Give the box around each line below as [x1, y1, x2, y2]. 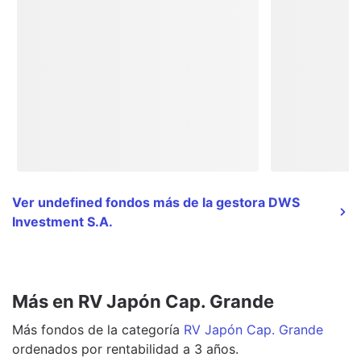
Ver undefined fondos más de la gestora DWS [12, 193, 300, 210]
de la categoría [84, 321, 180, 338]
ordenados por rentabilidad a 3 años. [12, 340, 239, 357]
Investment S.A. [12, 213, 113, 230]
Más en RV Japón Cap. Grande [12, 290, 274, 312]
